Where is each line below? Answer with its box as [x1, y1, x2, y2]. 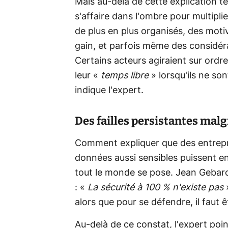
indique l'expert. [75, 85, 144, 95]
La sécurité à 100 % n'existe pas [88, 183, 223, 192]
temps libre [101, 71, 149, 80]
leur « [75, 71, 101, 80]
